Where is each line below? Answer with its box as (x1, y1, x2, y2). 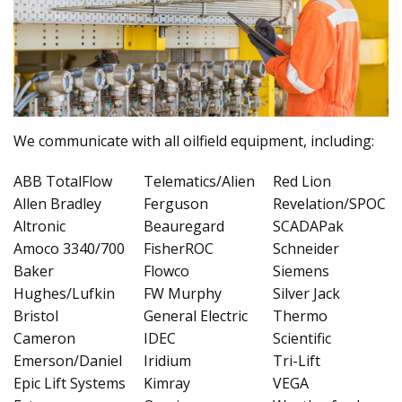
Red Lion (273, 171, 332, 192)
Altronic (13, 216, 66, 237)
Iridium (143, 351, 191, 371)
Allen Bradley (13, 194, 101, 214)
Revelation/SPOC (273, 194, 387, 214)
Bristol (13, 306, 58, 327)
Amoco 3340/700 (13, 239, 125, 259)
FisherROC (143, 239, 214, 259)
